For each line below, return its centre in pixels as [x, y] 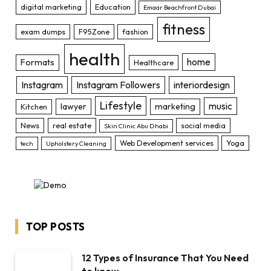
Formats [38, 63]
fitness [183, 29]
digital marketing [51, 7]
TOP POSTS [56, 227]
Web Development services [166, 143]
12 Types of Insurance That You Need [165, 258]
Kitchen [34, 107]
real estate [72, 126]
